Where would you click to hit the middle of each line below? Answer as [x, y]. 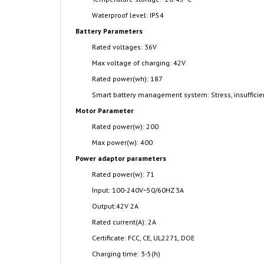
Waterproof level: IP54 [128, 15]
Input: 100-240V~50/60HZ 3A [138, 190]
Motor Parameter [105, 110]
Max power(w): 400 [122, 142]
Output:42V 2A [115, 206]
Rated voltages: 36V [124, 47]
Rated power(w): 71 [123, 174]
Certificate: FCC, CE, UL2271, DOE [143, 238]
